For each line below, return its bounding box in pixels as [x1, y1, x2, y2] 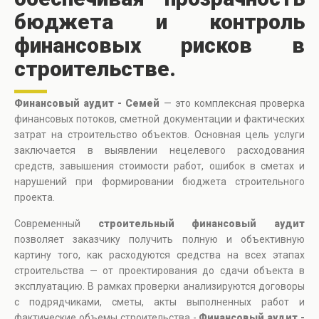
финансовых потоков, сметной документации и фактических [14, 113, 305, 125]
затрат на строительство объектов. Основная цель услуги [14, 129, 305, 141]
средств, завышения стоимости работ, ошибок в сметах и [14, 160, 305, 172]
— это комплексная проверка [159, 98, 305, 110]
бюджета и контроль [14, 9, 305, 35]
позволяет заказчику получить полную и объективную [14, 234, 305, 246]
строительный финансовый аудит [98, 218, 305, 230]
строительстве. [14, 56, 176, 82]
